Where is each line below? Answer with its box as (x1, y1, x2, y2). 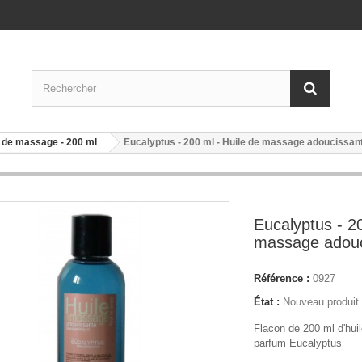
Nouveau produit (283, 296, 359, 308)
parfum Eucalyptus (254, 337, 342, 349)
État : (254, 296, 280, 308)
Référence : (254, 272, 309, 284)
